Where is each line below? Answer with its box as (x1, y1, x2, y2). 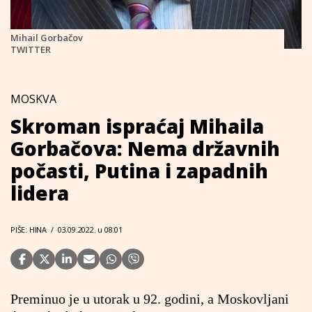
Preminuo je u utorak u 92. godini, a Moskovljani (10, 291, 289, 306)
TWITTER (10, 43, 51, 56)
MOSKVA (10, 91, 56, 107)
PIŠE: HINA (10, 224, 47, 235)
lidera (10, 180, 69, 206)
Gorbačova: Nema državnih (10, 135, 280, 162)
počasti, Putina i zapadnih (10, 157, 268, 184)
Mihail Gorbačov (10, 31, 83, 44)
